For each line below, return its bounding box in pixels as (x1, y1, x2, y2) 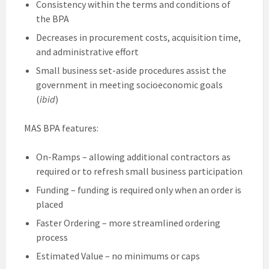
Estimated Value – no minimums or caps (36, 249, 200, 262)
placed (36, 198, 63, 210)
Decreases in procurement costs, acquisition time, (36, 31, 241, 43)
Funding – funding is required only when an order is (36, 183, 241, 196)
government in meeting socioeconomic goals (36, 78, 223, 91)
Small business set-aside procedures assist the (36, 64, 226, 76)
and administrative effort (36, 45, 139, 58)
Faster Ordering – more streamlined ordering (36, 216, 220, 229)
